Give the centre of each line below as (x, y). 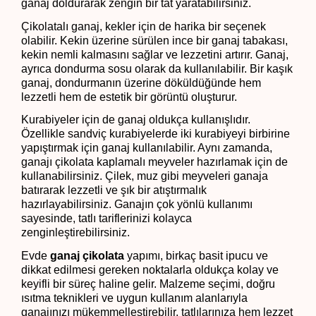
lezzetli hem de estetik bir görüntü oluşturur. (129, 97)
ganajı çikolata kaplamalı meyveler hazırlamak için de (154, 162)
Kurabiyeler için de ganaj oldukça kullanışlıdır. (136, 120)
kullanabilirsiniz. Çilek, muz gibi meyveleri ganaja (145, 176)
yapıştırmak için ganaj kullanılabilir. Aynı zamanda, (147, 148)
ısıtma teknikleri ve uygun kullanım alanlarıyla (134, 298)
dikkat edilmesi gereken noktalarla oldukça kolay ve (150, 270)
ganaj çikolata (87, 256)
